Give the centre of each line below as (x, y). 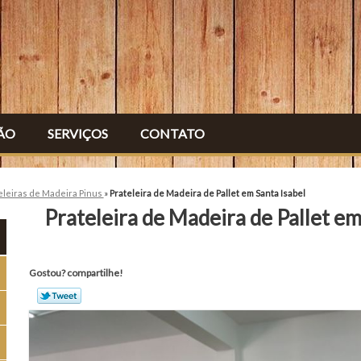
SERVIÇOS (78, 133)
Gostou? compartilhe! (77, 273)
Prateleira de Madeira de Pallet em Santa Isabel (207, 193)
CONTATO (172, 133)
